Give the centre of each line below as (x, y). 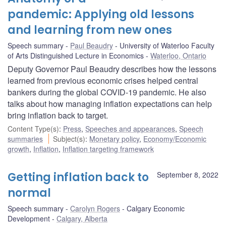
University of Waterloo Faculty (167, 45)
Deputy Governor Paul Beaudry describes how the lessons (112, 69)
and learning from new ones (90, 30)
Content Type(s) (33, 128)
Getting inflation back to (78, 177)
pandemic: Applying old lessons (101, 14)
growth (18, 149)
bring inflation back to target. (58, 115)
